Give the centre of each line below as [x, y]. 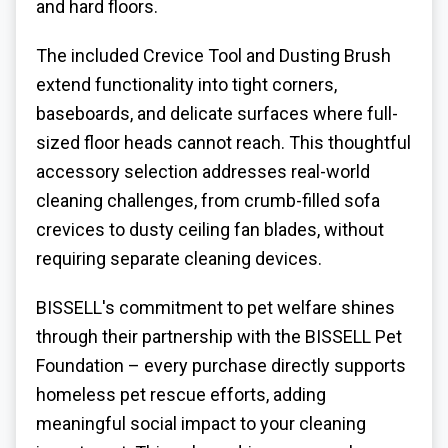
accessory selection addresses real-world [203, 172]
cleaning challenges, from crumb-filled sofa [208, 201]
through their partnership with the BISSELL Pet [219, 336]
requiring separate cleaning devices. [179, 259]
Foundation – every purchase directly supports [221, 365]
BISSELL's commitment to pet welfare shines [215, 307]
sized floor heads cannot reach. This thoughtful [223, 143]
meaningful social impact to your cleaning [201, 423]
